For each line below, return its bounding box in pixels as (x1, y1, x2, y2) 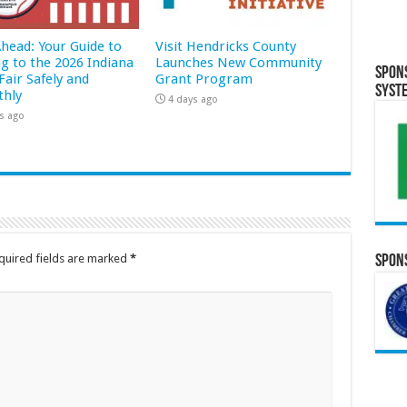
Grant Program (155, 71, 253, 88)
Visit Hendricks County (155, 38, 297, 55)
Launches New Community (155, 55, 323, 72)
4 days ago (168, 94, 219, 106)
